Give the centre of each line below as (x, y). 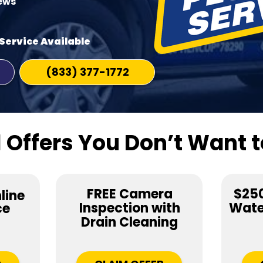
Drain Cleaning (129, 222)
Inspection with (129, 208)
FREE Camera (129, 194)
